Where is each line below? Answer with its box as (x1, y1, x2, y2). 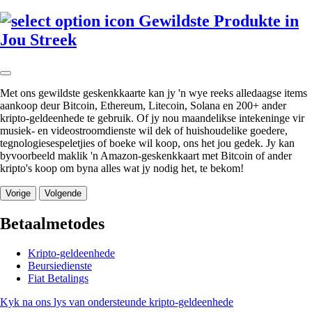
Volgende (45, 188, 81, 199)
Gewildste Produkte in (134, 12, 299, 31)
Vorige (6, 188, 31, 199)
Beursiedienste (28, 259, 92, 272)
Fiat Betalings (28, 272, 88, 284)
